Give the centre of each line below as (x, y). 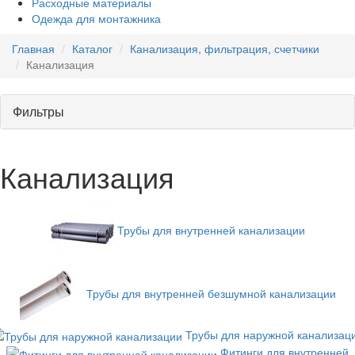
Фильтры (38, 111)
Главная (33, 48)
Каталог (92, 48)
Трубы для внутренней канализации (211, 229)
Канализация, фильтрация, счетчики (225, 48)
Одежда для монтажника (96, 18)
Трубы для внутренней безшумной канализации (211, 293)
